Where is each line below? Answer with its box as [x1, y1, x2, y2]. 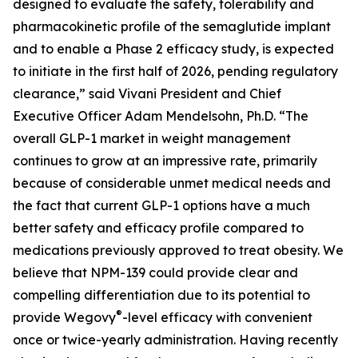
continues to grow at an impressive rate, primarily [13, 153, 317, 169]
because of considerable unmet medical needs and [13, 175, 331, 191]
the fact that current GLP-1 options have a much [13, 197, 310, 213]
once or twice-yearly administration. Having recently [13, 332, 338, 348]
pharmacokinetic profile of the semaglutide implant [13, 18, 331, 34]
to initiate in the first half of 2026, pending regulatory [13, 63, 338, 79]
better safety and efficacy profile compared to [13, 220, 304, 236]
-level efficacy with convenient [122, 309, 312, 325]
